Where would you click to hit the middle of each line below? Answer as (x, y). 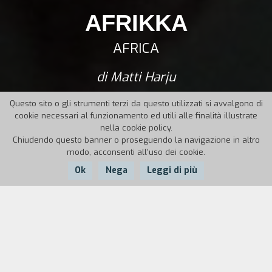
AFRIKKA (136, 23)
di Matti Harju (136, 77)
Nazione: (61, 219)
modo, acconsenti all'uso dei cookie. (136, 152)
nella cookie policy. (136, 128)
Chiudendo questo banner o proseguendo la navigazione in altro (136, 140)
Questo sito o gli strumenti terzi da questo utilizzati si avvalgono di (136, 104)
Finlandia (42, 239)
